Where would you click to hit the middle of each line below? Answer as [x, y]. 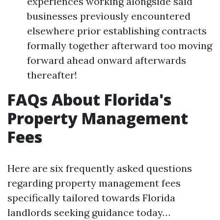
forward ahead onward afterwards [107, 60]
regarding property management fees [94, 183]
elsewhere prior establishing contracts [117, 31]
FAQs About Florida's [89, 99]
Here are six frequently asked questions [100, 168]
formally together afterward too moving [120, 45]
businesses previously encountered [109, 16]
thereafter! [52, 75]
